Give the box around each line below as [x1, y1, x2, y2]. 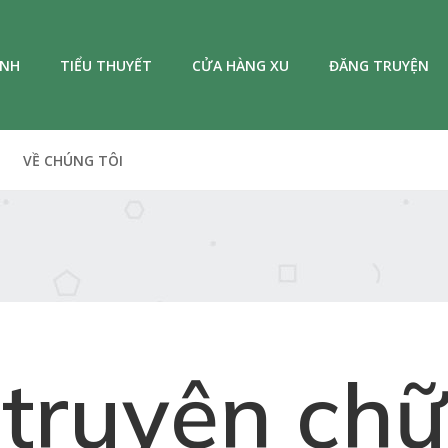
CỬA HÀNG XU [192, 55, 289, 75]
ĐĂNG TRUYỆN [329, 55, 429, 75]
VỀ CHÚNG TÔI [23, 151, 123, 170]
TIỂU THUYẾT [60, 55, 152, 75]
